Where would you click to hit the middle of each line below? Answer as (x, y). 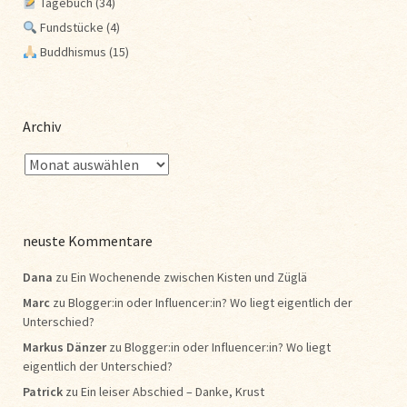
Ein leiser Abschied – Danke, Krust (173, 392)
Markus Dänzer (65, 347)
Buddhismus (71, 52)
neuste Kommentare (88, 241)
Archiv (42, 127)
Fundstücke (70, 28)
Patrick (43, 392)
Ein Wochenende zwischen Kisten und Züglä (189, 278)
